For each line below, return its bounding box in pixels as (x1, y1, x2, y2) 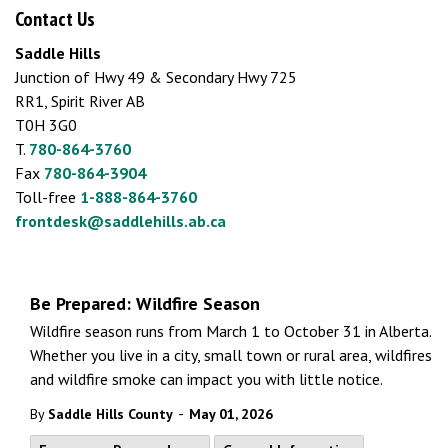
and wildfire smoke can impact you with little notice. (30, 369, 386, 389)
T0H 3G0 (15, 115, 77, 135)
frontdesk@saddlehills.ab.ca (15, 211, 226, 231)
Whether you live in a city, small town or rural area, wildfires (30, 345, 432, 365)
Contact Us (15, 6, 95, 32)
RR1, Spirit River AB (15, 91, 145, 111)
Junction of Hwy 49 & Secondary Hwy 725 (15, 67, 297, 87)
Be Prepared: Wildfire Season (30, 292, 260, 315)
